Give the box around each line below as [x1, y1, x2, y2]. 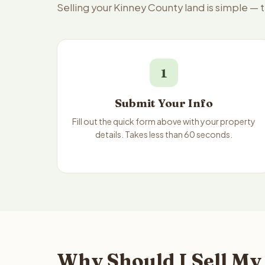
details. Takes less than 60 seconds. [95, 129, 233, 140]
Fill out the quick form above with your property [72, 116, 256, 127]
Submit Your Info [115, 96, 214, 110]
